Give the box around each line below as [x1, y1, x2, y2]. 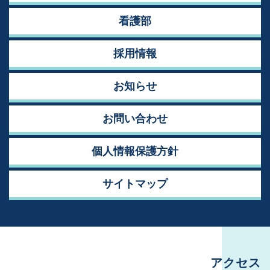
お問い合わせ [102, 112, 168, 125]
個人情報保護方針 [92, 145, 178, 158]
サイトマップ [102, 177, 168, 190]
